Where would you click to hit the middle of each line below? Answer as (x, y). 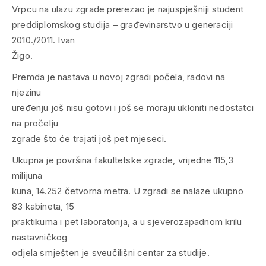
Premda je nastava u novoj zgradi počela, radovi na (118, 77)
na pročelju (35, 123)
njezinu (27, 92)
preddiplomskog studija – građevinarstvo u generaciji (123, 25)
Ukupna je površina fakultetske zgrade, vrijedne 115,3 (123, 160)
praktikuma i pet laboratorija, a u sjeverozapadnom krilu (127, 222)
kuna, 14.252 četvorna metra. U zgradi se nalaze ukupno (128, 191)
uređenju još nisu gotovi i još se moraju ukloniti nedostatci (133, 108)
